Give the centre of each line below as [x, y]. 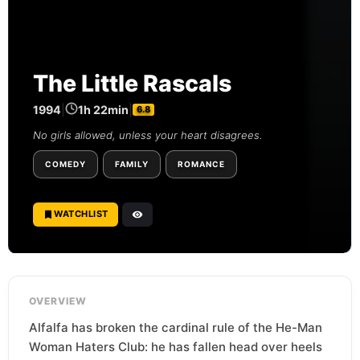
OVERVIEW [58, 301]
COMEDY [65, 164]
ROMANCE [201, 164]
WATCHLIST [81, 214]
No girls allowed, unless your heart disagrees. [147, 135]
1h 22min [103, 109]
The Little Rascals [132, 83]
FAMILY [132, 164]
